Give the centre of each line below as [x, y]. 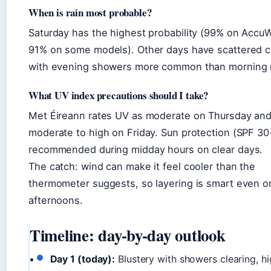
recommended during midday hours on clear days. [146, 149]
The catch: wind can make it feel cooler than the [142, 166]
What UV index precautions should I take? [119, 95]
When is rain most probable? [90, 12]
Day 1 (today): [83, 259]
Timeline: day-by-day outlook [128, 235]
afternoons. [56, 200]
